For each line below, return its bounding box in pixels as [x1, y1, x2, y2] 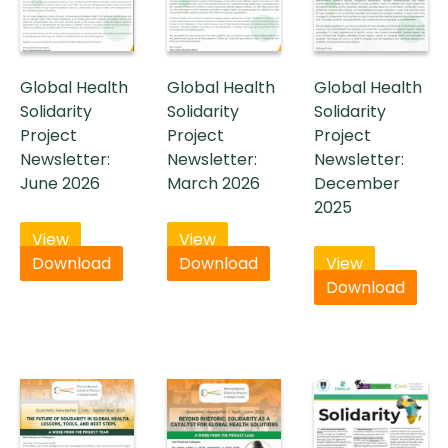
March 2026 [167, 172, 261, 196]
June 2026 [20, 172, 100, 196]
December [314, 172, 401, 196]
